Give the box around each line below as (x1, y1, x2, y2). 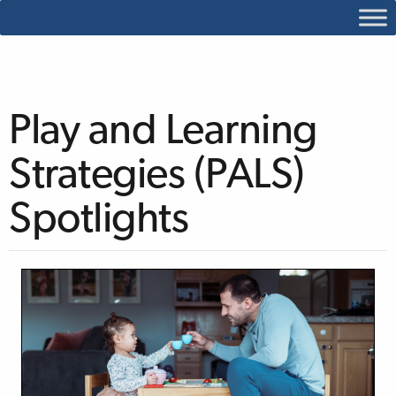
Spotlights (9, 200, 189, 242)
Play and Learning (9, 111, 317, 154)
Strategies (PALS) (9, 156, 305, 198)
